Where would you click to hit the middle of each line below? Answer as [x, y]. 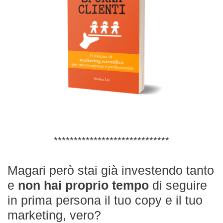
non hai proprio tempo [85, 185]
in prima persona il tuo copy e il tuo [105, 200]
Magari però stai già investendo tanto [111, 170]
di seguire [180, 185]
